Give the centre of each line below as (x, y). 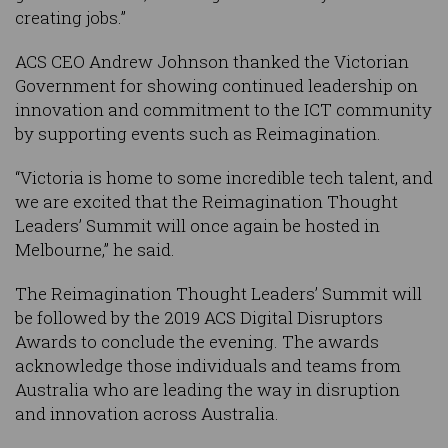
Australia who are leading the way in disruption (207, 390)
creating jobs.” (70, 18)
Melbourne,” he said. (95, 250)
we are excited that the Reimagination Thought (206, 202)
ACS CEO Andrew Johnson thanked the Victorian (212, 62)
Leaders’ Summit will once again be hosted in (197, 226)
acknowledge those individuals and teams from (208, 366)
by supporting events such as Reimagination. (198, 134)
